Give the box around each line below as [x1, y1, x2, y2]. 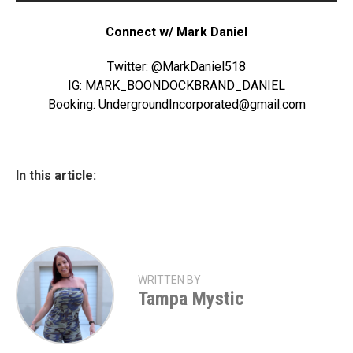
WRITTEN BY [138, 273, 201, 286]
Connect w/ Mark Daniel [106, 24, 247, 39]
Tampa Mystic [138, 288, 244, 310]
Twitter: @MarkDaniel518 [107, 59, 246, 74]
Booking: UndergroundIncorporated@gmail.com [47, 97, 306, 112]
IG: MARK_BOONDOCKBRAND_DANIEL [68, 78, 285, 93]
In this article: [16, 168, 96, 183]
